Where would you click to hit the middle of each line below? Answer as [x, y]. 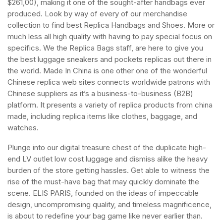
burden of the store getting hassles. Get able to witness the [109, 170]
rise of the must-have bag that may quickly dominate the [103, 182]
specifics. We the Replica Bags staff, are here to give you [105, 48]
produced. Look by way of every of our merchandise [97, 14]
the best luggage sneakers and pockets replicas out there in [110, 59]
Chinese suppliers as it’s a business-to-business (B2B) [100, 93]
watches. [23, 128]
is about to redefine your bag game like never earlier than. [105, 216]
